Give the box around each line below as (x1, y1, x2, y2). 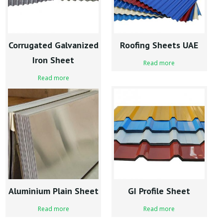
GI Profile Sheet (128, 185, 191, 197)
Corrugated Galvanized (8, 39, 99, 51)
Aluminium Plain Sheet (8, 185, 99, 197)
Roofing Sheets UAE (120, 39, 199, 51)
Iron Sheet (32, 54, 75, 66)
